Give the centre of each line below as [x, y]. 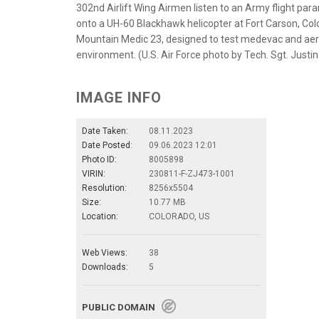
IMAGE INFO [119, 97]
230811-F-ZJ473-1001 [192, 173]
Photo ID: [99, 159]
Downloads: [105, 267]
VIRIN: [94, 173]
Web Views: [105, 252]
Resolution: [104, 188]
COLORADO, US [179, 216]
